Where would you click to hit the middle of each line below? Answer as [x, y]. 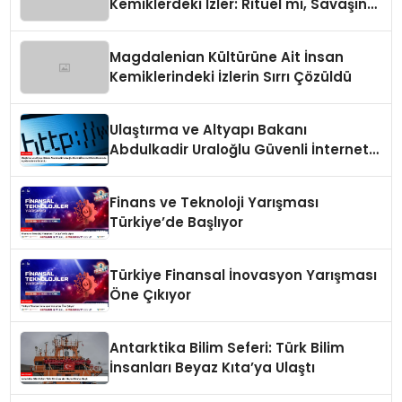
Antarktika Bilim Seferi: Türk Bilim [227, 348]
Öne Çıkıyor [151, 295]
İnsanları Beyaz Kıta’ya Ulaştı [213, 368]
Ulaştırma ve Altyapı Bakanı [209, 130]
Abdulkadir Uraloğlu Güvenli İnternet [240, 150]
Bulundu [139, 189]
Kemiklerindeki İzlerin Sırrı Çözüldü [231, 77]
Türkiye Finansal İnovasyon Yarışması [244, 275]
